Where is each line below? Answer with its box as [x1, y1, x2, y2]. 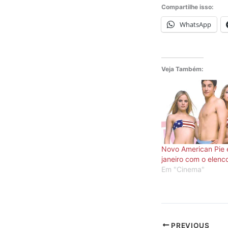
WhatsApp [180, 19, 211, 29]
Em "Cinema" [161, 164, 205, 174]
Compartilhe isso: [161, 3, 214, 11]
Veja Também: [161, 65, 204, 73]
